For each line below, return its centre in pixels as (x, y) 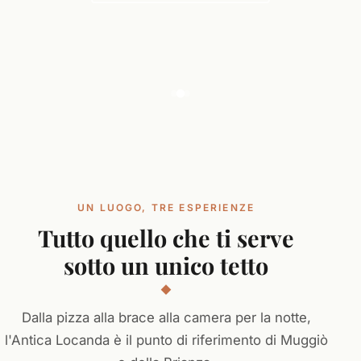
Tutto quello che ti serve (166, 237)
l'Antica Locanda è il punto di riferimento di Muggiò (166, 340)
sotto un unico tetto (166, 265)
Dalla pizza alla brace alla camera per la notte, (166, 317)
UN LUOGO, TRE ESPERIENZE (166, 207)
